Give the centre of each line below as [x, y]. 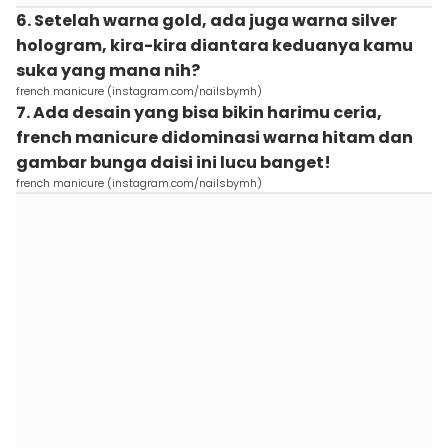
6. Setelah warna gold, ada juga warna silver [206, 20]
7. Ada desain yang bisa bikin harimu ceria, [199, 112]
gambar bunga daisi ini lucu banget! [173, 162]
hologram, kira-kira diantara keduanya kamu [214, 45]
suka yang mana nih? [108, 70]
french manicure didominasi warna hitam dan [214, 137]
